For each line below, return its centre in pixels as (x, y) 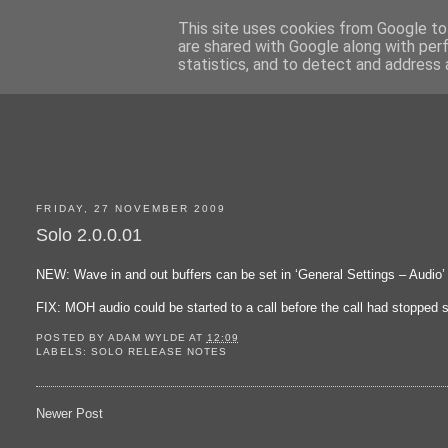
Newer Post (70, 414)
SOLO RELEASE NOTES (158, 351)
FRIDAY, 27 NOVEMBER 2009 (131, 209)
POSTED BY (72, 337)
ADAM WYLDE (146, 337)
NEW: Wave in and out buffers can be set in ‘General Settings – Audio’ (241, 274)
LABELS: (63, 351)
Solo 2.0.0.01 (89, 234)
